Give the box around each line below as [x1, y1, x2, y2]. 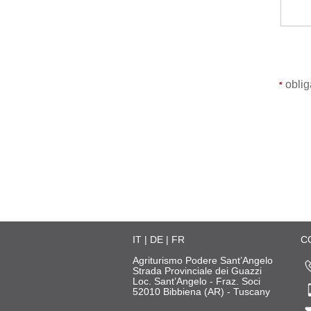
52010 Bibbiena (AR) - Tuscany [133, 286, 270, 297]
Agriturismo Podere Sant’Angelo [133, 255, 273, 266]
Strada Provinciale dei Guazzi [133, 265, 262, 276]
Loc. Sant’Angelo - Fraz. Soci [133, 276, 260, 287]
